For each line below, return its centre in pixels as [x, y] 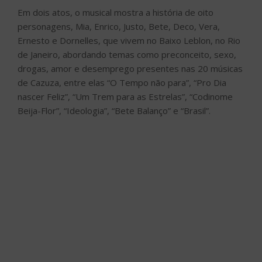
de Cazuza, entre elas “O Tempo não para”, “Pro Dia [122, 82]
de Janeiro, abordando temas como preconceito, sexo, [127, 54]
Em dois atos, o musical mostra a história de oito [116, 12]
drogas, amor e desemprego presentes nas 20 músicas [130, 68]
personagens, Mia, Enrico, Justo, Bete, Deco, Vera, [119, 26]
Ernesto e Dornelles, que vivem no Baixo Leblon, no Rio [129, 40]
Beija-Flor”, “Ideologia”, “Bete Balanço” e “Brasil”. [114, 110]
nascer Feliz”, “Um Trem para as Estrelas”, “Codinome [125, 96]
